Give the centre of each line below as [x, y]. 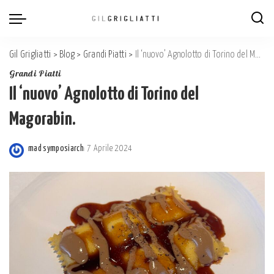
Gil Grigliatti [30, 55]
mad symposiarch [56, 149]
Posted [40, 155]
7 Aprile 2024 [110, 149]
